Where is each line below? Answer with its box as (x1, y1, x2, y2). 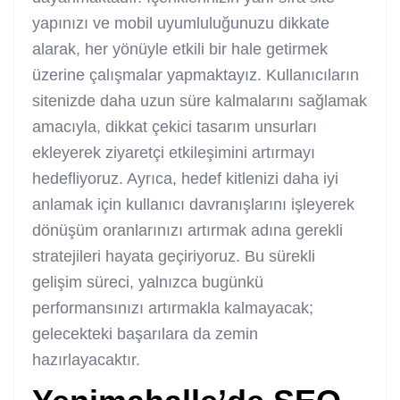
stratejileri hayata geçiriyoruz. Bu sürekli (32, 246, 315, 265)
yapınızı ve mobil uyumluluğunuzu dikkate (32, 13, 329, 32)
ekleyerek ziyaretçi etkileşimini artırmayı (32, 143, 315, 162)
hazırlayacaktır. (32, 350, 140, 369)
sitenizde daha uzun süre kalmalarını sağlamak (32, 91, 367, 110)
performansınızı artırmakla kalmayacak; (32, 298, 313, 317)
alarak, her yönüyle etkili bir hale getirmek (32, 39, 328, 58)
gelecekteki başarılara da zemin (32, 324, 258, 343)
